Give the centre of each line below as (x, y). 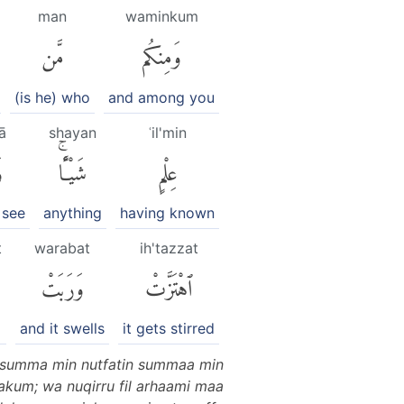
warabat (62, 248)
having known (167, 213)
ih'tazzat (169, 248)
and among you (161, 97)
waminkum (161, 17)
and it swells (62, 329)
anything (73, 213)
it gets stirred (169, 329)
